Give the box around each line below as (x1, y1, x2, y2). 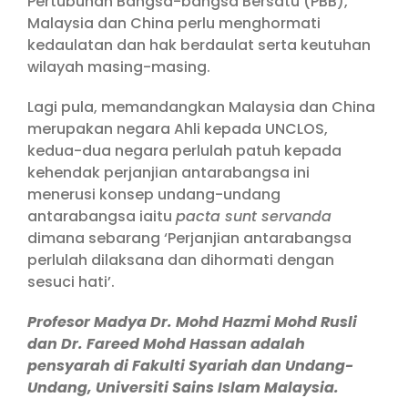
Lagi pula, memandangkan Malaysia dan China (27, 97, 375, 117)
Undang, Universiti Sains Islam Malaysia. (27, 377, 339, 398)
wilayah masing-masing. (27, 56, 210, 77)
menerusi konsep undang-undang (27, 184, 280, 205)
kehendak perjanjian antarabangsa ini (27, 162, 310, 183)
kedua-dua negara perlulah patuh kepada (27, 140, 342, 161)
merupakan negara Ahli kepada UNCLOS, (27, 118, 328, 139)
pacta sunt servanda (176, 206, 331, 227)
